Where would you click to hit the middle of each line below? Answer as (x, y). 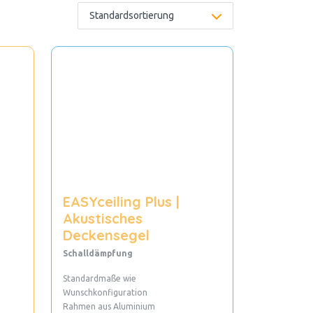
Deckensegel (106, 235)
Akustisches (102, 219)
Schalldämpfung (97, 254)
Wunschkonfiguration (105, 293)
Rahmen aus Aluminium (109, 307)
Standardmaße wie (99, 279)
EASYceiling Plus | (121, 202)
